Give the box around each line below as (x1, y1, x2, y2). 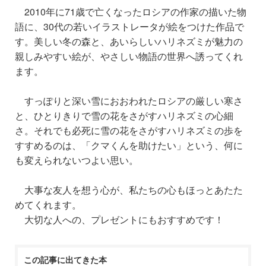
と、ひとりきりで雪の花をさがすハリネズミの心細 (15, 108, 233, 122)
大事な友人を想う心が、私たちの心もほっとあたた (24, 182, 243, 197)
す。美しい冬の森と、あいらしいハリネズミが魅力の (15, 34, 243, 48)
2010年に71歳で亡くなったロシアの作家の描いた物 (15, 4, 246, 18)
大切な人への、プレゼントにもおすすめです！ (24, 212, 224, 226)
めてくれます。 (15, 197, 81, 211)
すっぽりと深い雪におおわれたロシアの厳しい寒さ (15, 93, 243, 107)
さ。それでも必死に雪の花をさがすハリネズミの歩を (15, 123, 243, 137)
